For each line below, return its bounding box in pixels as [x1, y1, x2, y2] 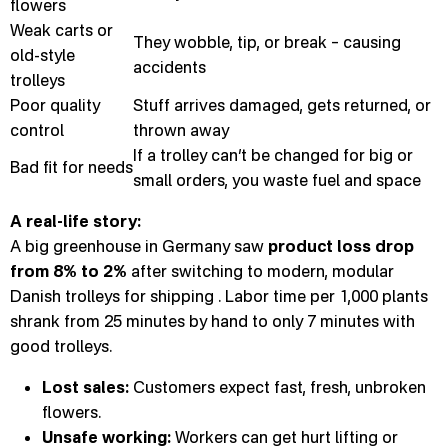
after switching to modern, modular [127, 261, 394, 281]
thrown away [133, 120, 229, 140]
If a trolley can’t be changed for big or [133, 145, 413, 165]
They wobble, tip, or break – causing [133, 32, 401, 52]
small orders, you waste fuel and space [133, 170, 421, 190]
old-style [10, 45, 75, 65]
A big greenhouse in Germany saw [10, 236, 268, 256]
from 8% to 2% [10, 261, 127, 281]
